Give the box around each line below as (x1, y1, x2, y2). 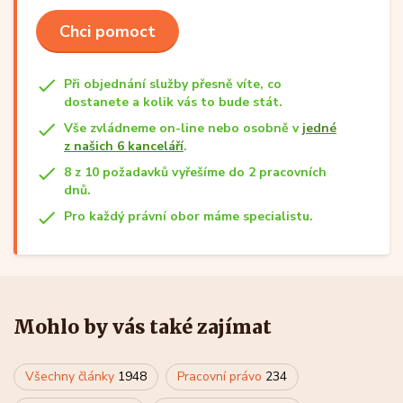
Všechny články (25, 368, 118, 385)
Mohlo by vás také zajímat (13, 315, 272, 339)
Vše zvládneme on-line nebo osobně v (64, 120, 302, 137)
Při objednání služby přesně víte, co (64, 76, 282, 93)
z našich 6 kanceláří (64, 138, 184, 155)
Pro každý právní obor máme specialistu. (64, 208, 313, 225)
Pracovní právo (177, 368, 265, 385)
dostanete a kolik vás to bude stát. (64, 94, 282, 111)
